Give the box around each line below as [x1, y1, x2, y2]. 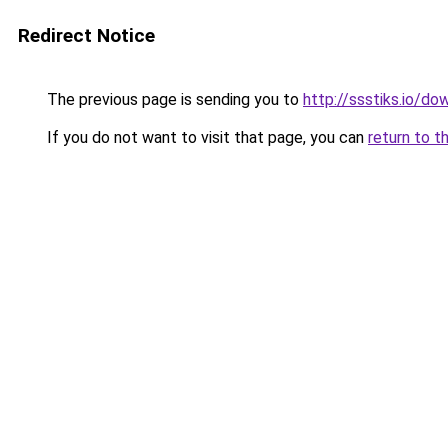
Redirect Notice [18, 24, 155, 47]
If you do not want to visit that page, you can [43, 128, 368, 147]
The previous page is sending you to [43, 90, 303, 109]
